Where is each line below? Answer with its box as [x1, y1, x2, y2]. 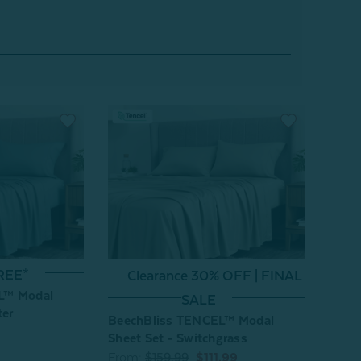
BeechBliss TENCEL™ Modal [108, 313, 274, 328]
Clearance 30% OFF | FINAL [127, 267, 302, 284]
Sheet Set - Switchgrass [108, 330, 247, 346]
